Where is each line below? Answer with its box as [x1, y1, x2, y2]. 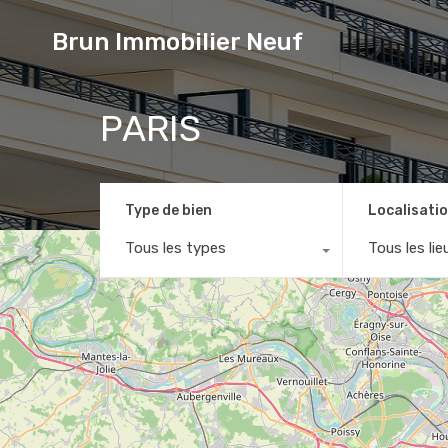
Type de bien [125, 201, 212, 219]
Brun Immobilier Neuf [52, 28, 303, 56]
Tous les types [125, 238, 226, 257]
